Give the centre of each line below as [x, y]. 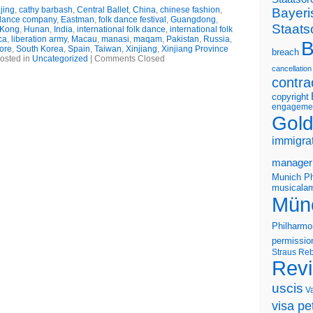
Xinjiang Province [195, 49]
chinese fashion [190, 10]
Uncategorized [60, 59]
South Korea [40, 49]
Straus [284, 252]
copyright [290, 97]
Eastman [77, 20]
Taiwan [108, 49]
